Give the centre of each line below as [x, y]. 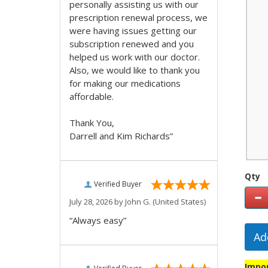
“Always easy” [98, 220]
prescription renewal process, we [138, 17]
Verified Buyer [118, 184]
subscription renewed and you [132, 44]
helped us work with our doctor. [135, 57]
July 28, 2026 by [97, 202]
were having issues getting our [133, 31]
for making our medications [125, 83]
